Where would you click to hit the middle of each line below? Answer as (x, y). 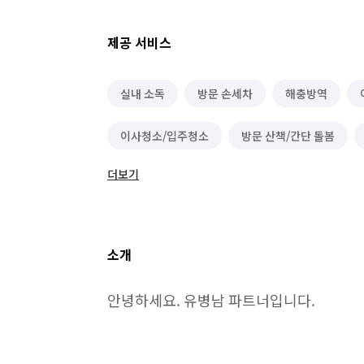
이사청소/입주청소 (165, 136)
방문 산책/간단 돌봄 (288, 136)
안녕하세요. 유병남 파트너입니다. (211, 300)
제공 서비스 (139, 42)
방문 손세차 (225, 93)
